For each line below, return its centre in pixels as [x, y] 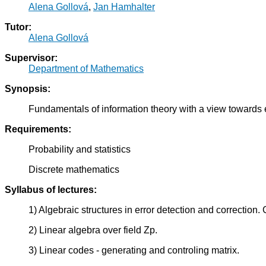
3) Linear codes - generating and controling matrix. [134, 251]
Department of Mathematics [86, 69]
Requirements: [38, 129]
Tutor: [18, 27]
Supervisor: [31, 58]
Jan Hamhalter [124, 7]
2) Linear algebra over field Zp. [93, 230]
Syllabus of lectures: [51, 190]
